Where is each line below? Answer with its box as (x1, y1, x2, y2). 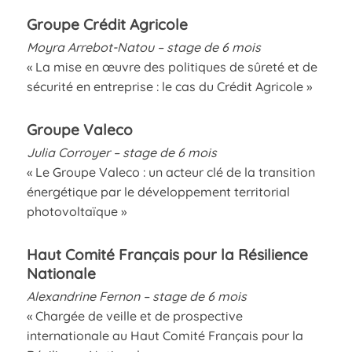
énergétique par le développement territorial (26, 183, 290, 200)
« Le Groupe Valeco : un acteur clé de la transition (26, 163, 315, 180)
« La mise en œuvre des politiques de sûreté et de (26, 58, 317, 75)
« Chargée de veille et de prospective (26, 307, 243, 324)
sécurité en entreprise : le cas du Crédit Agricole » (26, 78, 312, 94)
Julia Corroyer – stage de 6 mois (26, 144, 217, 160)
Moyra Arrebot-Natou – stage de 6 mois (26, 38, 261, 55)
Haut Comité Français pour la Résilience (26, 244, 308, 264)
